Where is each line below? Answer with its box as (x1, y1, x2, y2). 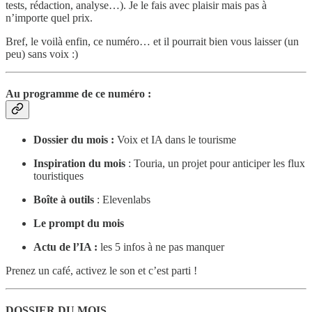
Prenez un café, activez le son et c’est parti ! (6, 265, 197, 277)
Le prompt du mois (33, 217, 124, 230)
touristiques (33, 170, 84, 182)
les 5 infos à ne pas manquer (97, 241, 224, 253)
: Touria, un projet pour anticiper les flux (125, 157, 305, 170)
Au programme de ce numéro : (6, 87, 151, 100)
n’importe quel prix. (6, 11, 93, 24)
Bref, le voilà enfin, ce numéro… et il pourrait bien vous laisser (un (6, 35, 299, 47)
